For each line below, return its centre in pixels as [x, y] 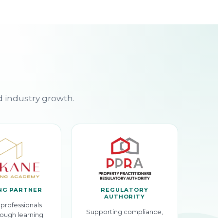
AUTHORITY [125, 197]
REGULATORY [125, 190]
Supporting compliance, [125, 212]
